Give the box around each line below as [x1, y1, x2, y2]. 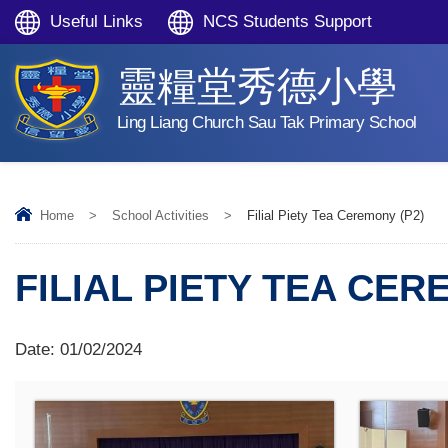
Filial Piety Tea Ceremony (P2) [247, 208, 424, 223]
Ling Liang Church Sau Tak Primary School [116, 113, 417, 131]
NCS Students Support [203, 12, 372, 31]
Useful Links [50, 12, 143, 31]
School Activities [112, 208, 209, 223]
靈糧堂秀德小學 [116, 64, 397, 108]
